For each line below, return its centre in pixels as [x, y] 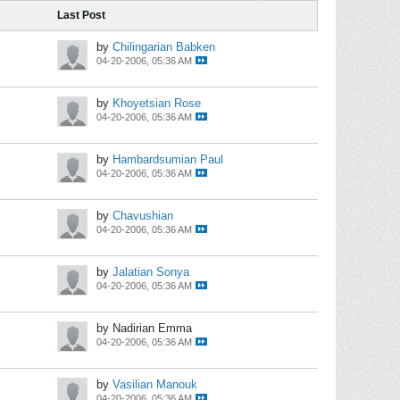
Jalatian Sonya [151, 272]
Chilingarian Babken [164, 47]
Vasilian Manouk [155, 384]
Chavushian [143, 216]
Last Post [81, 15]
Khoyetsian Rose [157, 103]
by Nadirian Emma [144, 328]
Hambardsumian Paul [168, 159]
